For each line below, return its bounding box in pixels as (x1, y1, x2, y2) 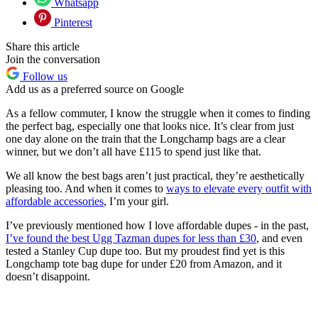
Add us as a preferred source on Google (6, 82, 184, 95)
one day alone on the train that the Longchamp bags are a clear (6, 132, 285, 145)
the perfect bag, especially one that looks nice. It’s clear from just (6, 119, 294, 132)
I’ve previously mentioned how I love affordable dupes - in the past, (6, 219, 309, 231)
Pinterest (51, 16, 92, 28)
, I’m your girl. (104, 194, 169, 207)
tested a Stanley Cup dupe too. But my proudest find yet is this (6, 244, 285, 257)
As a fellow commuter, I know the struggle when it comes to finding (6, 106, 310, 119)
